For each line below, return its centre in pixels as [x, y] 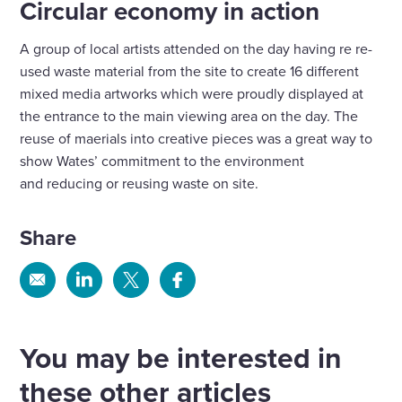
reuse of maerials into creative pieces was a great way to [197, 139]
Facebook [207, 334]
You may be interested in [181, 358]
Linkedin [110, 334]
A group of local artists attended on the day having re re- [197, 49]
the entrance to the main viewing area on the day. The [189, 116]
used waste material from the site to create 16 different [190, 71]
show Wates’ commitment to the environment [162, 161]
